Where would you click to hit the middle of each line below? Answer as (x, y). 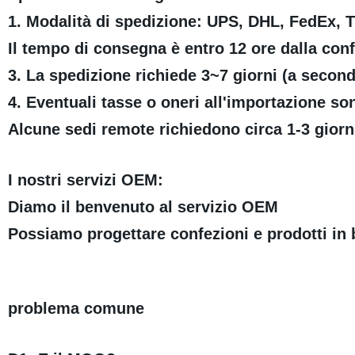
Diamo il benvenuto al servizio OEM (143, 207)
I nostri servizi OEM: (85, 180)
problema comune (76, 309)
